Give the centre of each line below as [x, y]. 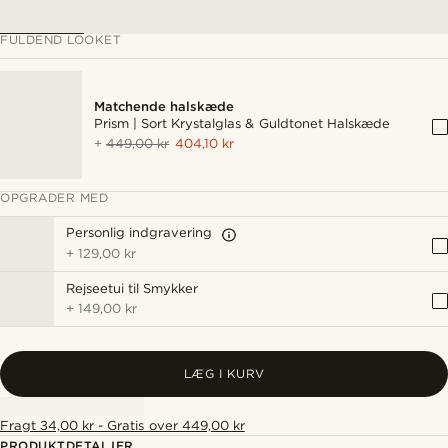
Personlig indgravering [139, 232]
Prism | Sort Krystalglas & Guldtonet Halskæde [242, 123]
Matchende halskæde [164, 106]
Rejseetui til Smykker [132, 288]
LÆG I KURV [224, 373]
